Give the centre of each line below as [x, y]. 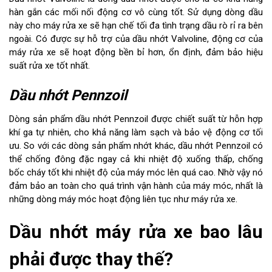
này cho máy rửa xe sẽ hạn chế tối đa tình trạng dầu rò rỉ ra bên [136, 25]
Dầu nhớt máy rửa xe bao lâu [136, 231]
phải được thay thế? [91, 259]
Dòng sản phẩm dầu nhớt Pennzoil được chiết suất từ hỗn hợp [136, 119]
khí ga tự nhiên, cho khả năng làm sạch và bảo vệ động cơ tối [136, 132]
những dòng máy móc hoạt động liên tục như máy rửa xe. [123, 199]
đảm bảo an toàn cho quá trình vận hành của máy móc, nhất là [136, 185]
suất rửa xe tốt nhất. [49, 65]
